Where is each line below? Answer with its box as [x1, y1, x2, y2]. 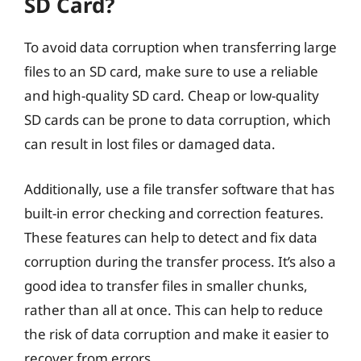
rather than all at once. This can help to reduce [24, 300, 323, 319]
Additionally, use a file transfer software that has [24, 179, 334, 198]
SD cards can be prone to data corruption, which [24, 110, 331, 129]
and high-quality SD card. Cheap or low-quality [24, 86, 319, 105]
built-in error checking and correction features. [24, 203, 324, 222]
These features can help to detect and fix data [24, 227, 317, 247]
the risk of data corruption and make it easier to [24, 324, 329, 343]
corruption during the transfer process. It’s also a [24, 251, 336, 271]
